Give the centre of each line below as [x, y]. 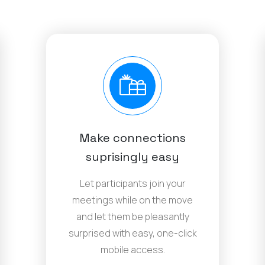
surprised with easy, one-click [132, 233]
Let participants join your [132, 184]
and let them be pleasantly [132, 217]
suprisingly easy [132, 157]
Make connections [132, 138]
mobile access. [132, 250]
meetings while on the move [132, 200]
